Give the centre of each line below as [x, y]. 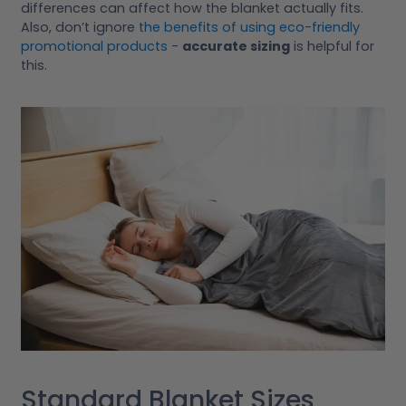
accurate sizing [236, 47]
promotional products [94, 47]
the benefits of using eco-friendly [249, 28]
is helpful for [332, 47]
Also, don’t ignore [80, 28]
